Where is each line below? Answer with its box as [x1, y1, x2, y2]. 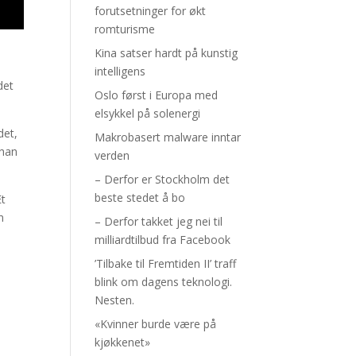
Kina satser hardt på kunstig [95, 44, 238, 60]
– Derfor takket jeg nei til [95, 213, 223, 229]
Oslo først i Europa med [95, 87, 219, 103]
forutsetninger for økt [95, 2, 207, 18]
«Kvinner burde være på [95, 315, 217, 331]
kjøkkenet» [95, 334, 151, 350]
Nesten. [95, 292, 135, 308]
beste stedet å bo [95, 189, 186, 205]
